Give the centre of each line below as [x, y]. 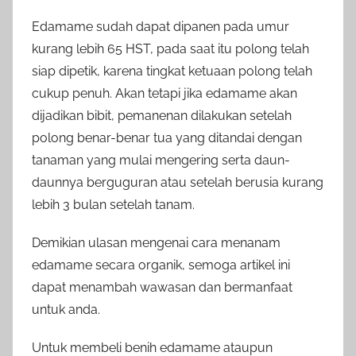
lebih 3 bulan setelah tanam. [113, 205]
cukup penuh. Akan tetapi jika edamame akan [164, 94]
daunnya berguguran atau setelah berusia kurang [178, 183]
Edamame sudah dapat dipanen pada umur [161, 27]
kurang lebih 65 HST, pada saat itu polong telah [170, 49]
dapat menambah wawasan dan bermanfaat [162, 288]
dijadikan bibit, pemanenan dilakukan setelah [162, 116]
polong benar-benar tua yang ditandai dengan [167, 138]
